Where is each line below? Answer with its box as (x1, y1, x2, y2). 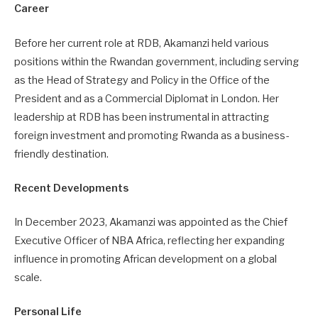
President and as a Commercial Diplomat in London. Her (14, 92, 279, 105)
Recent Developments (14, 181, 128, 194)
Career (14, 2, 49, 16)
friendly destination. (14, 147, 109, 160)
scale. (14, 270, 42, 284)
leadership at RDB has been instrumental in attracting (14, 110, 269, 124)
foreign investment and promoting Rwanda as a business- (14, 128, 289, 142)
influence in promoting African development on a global (14, 252, 277, 265)
